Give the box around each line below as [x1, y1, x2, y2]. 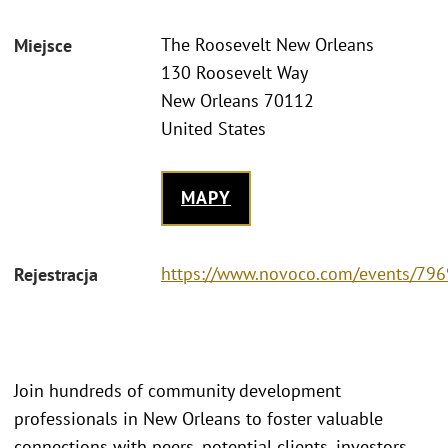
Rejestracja [14, 262, 98, 286]
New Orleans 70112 [161, 89, 314, 113]
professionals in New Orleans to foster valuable [14, 407, 383, 430]
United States [161, 117, 266, 141]
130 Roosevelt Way [161, 61, 308, 85]
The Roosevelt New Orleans [161, 33, 374, 57]
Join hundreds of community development [14, 379, 341, 402]
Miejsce [14, 34, 72, 58]
